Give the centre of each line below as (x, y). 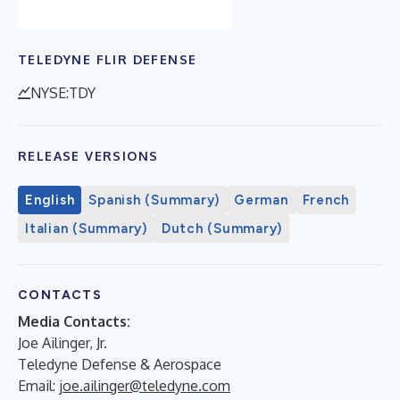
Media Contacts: (74, 321)
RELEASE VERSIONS (88, 155)
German (261, 200)
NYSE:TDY (63, 92)
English (50, 200)
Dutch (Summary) (221, 228)
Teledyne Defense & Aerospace (120, 364)
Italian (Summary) (86, 228)
